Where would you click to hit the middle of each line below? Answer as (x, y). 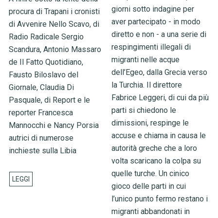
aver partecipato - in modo (156, 21)
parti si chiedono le (144, 110)
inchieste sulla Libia (42, 150)
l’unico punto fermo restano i (160, 199)
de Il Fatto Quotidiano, (46, 62)
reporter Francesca (41, 112)
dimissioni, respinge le (150, 123)
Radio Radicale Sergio (46, 36)
